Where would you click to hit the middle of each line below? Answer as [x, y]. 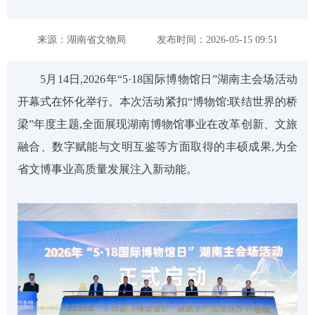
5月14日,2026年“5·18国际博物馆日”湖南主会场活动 [169, 79]
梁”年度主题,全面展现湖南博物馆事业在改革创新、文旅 [157, 124]
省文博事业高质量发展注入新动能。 [108, 169]
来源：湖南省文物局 [82, 40]
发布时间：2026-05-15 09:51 [216, 40]
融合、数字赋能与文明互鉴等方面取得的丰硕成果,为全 [157, 147]
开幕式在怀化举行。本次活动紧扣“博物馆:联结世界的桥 [157, 102]
